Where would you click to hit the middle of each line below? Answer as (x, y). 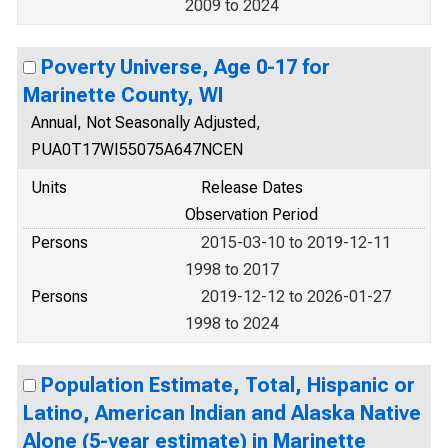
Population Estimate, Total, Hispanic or (228, 385)
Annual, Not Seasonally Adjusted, (146, 122)
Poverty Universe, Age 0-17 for (185, 67)
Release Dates (252, 187)
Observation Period (251, 214)
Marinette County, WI (123, 95)
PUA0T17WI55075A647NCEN (137, 149)
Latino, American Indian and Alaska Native (222, 413)
